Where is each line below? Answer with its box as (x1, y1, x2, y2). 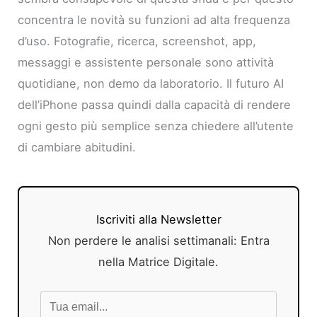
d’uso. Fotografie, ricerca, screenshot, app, (18, 33, 257, 48)
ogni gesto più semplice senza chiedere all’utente (18, 118, 294, 133)
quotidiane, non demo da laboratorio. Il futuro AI (18, 76, 284, 91)
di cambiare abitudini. (18, 139, 137, 154)
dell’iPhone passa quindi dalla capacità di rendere (18, 97, 292, 112)
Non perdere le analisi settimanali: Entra (47, 233, 270, 248)
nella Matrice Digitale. (98, 254, 219, 269)
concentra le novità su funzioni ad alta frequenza (18, 12, 291, 27)
